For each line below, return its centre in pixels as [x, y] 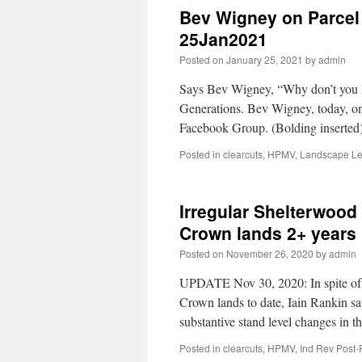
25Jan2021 [223, 39]
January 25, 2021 [265, 59]
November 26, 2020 [270, 253]
